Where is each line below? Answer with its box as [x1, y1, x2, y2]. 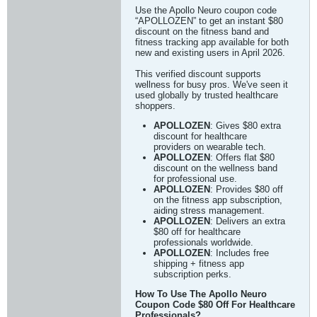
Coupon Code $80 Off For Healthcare [135, 299, 295, 310]
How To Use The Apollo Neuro [135, 289, 267, 299]
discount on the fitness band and [135, 26, 269, 37]
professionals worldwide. [154, 237, 253, 248]
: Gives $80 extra [210, 120, 281, 131]
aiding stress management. [154, 205, 265, 216]
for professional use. [154, 173, 237, 184]
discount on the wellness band [154, 163, 277, 173]
